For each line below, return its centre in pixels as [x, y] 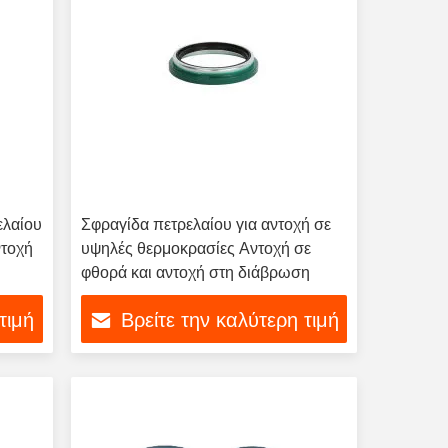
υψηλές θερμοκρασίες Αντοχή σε [195, 248]
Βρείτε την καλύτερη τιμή [229, 320]
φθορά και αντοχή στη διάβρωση [195, 272]
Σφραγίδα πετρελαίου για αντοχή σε [205, 224]
